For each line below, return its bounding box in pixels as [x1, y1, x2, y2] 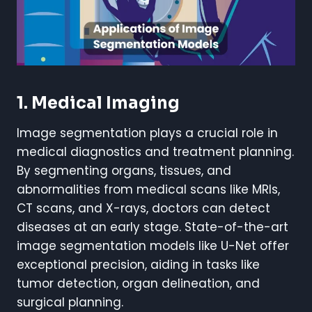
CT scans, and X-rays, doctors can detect [17, 199, 270, 217]
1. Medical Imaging [17, 92, 180, 114]
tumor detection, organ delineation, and [17, 274, 260, 292]
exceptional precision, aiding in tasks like [17, 256, 260, 273]
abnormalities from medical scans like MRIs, [17, 180, 280, 198]
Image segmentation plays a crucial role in [17, 124, 278, 141]
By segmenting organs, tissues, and [17, 162, 231, 179]
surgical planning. [17, 293, 123, 311]
